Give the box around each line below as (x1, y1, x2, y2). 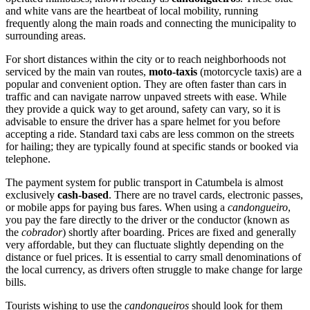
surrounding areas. (6, 29, 86, 42)
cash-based (57, 188, 109, 201)
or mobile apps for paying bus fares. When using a (6, 201, 228, 213)
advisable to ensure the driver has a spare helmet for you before (6, 115, 280, 127)
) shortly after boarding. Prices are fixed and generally (62, 226, 296, 238)
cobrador (21, 226, 62, 238)
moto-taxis (149, 65, 197, 77)
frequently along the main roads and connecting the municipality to (6, 17, 296, 29)
